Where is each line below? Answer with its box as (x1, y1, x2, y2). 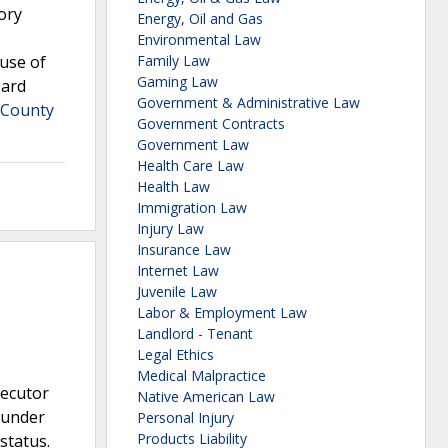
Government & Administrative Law (137, 93, 360, 113)
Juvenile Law (137, 282, 217, 302)
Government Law (137, 135, 249, 155)
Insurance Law (137, 240, 231, 260)
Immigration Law (137, 198, 247, 218)
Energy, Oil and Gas (137, 9, 263, 29)
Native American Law (137, 387, 275, 407)
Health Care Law (137, 156, 244, 176)
